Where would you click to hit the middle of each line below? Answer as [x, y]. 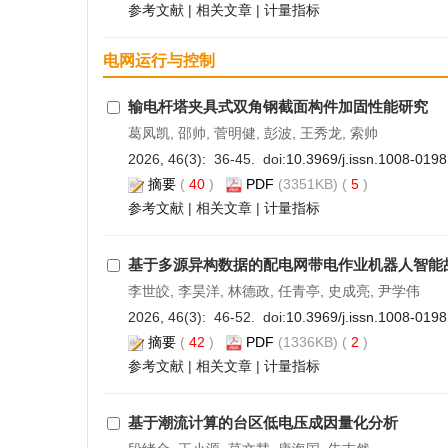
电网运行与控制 [159, 60]
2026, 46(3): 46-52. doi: [206, 317]
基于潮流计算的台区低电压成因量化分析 [262, 422]
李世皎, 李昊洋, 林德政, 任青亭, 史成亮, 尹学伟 [273, 291]
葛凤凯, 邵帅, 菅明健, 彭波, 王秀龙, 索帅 [252, 133]
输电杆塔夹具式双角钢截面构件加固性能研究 [277, 106]
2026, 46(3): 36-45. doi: [206, 159]
